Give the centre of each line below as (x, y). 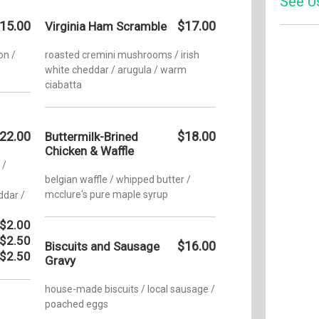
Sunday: (298, 130)
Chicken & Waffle (89, 151)
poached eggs (77, 304)
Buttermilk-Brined (91, 136)
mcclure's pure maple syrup (106, 194)
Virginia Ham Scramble (106, 26)
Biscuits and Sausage (102, 246)
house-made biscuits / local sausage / (130, 289)
